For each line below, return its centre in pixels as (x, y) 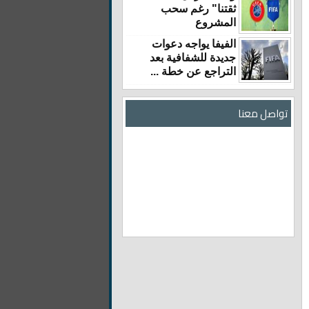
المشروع (216, 22)
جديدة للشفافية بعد (193, 58)
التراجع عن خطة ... (193, 71)
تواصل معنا (263, 113)
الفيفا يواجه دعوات (194, 44)
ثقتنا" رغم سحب (198, 9)
